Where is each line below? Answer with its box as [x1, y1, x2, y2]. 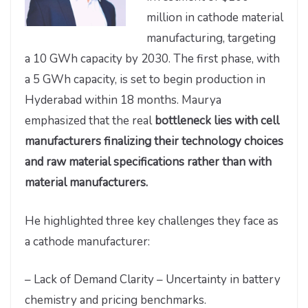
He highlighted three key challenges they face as [25, 212, 278, 229]
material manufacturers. [25, 175, 148, 191]
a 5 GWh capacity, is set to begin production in [25, 71, 265, 88]
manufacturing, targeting [146, 30, 276, 47]
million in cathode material [146, 10, 283, 26]
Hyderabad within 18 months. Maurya [25, 92, 221, 109]
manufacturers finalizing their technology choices [25, 133, 283, 150]
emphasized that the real [25, 113, 155, 129]
